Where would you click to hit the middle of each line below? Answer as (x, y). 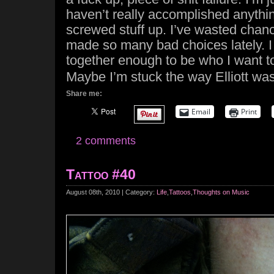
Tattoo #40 (101, 174)
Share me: (84, 94)
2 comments (106, 141)
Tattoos (180, 192)
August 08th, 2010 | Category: (111, 192)
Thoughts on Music (221, 192)
